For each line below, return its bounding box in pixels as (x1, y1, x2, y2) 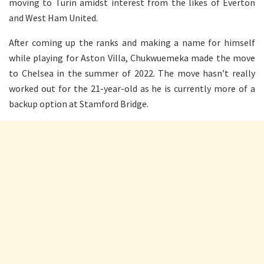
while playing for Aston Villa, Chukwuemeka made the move (9, 51, 255, 64)
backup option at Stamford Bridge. (9, 97, 148, 110)
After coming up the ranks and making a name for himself (9, 36, 255, 48)
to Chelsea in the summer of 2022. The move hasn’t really (9, 67, 255, 79)
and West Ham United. (9, 11, 98, 24)
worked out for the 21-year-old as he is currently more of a (9, 82, 255, 94)
